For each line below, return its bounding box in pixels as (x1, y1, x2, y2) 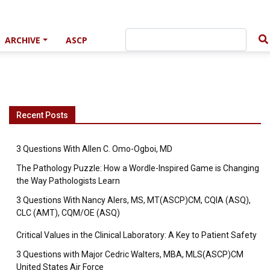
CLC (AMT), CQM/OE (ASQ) (16, 208, 120, 218)
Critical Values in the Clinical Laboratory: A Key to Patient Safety (16, 230, 257, 240)
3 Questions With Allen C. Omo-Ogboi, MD (16, 144, 172, 154)
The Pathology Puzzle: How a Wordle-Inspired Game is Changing (16, 163, 259, 173)
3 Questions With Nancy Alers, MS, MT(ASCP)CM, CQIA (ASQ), (16, 195, 251, 205)
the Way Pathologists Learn (16, 176, 120, 186)
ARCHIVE (5, 34, 41, 46)
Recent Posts (16, 110, 68, 120)
